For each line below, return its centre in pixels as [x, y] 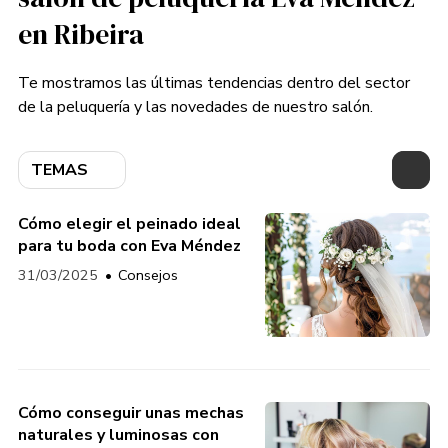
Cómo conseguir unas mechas [130, 413]
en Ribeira [80, 33]
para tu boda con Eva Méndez [129, 246]
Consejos [147, 275]
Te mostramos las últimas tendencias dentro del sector [213, 83]
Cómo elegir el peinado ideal [129, 224]
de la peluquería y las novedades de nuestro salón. [195, 107]
